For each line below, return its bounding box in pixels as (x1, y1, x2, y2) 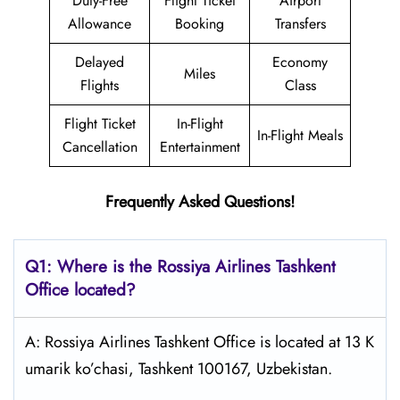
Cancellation (62, 137, 137, 157)
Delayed (75, 52, 124, 72)
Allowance (68, 13, 131, 34)
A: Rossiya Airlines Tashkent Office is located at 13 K (25, 330, 374, 354)
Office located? (25, 278, 136, 302)
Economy (272, 52, 328, 72)
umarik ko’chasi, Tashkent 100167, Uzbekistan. (25, 357, 332, 380)
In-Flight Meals (257, 125, 343, 146)
